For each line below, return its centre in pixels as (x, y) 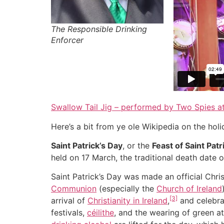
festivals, (69, 213)
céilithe (100, 213)
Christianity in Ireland (127, 201)
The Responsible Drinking (99, 29)
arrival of (69, 201)
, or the (137, 145)
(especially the (126, 189)
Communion (74, 189)
